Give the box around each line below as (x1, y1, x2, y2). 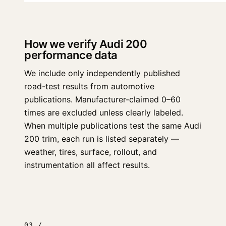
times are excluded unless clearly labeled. (24, 107, 183, 118)
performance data (24, 48, 118, 62)
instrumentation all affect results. (24, 160, 150, 170)
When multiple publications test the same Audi (24, 121, 201, 131)
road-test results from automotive (24, 81, 154, 91)
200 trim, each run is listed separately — (24, 134, 179, 144)
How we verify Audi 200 (24, 37, 147, 50)
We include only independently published (24, 68, 180, 78)
